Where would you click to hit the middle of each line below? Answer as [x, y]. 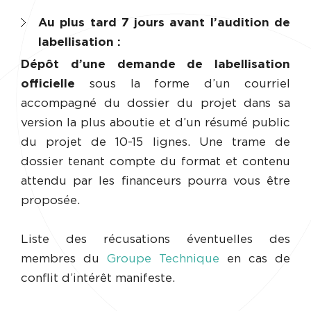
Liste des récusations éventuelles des [155, 239]
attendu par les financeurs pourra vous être [155, 180]
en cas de [255, 259]
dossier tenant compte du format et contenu [155, 161]
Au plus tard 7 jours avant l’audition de [164, 22]
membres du [64, 259]
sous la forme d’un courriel [183, 83]
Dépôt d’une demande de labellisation [155, 64]
